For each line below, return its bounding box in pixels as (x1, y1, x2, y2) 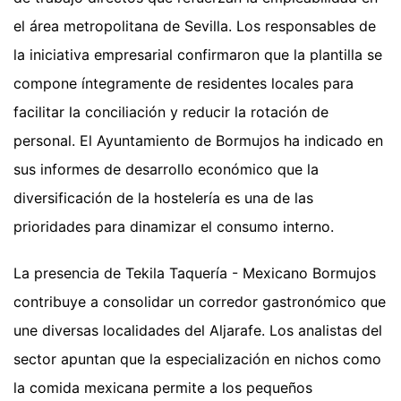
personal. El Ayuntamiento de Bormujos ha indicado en (13, 132, 383, 150)
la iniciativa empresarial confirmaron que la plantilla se (13, 46, 382, 64)
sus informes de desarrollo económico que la (13, 160, 319, 179)
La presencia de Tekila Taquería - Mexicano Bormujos (13, 264, 376, 283)
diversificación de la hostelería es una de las (13, 189, 313, 208)
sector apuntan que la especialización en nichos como (13, 350, 381, 369)
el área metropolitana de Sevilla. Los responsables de (13, 17, 376, 36)
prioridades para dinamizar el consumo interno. (13, 218, 334, 236)
